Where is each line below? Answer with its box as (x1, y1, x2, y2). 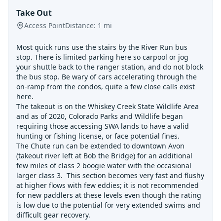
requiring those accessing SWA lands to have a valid (16, 121, 189, 131)
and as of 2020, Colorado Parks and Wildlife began (16, 111, 183, 121)
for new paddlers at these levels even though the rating (16, 190, 201, 200)
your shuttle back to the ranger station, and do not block (16, 62, 203, 72)
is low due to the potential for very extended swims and (16, 200, 200, 210)
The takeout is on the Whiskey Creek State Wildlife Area (16, 102, 199, 111)
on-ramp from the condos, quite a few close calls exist (16, 82, 195, 91)
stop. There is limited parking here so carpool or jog (16, 52, 188, 62)
